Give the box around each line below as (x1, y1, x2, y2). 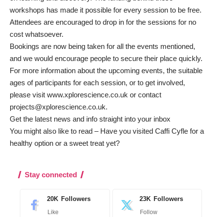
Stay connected (25, 170, 77, 179)
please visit (10, 90, 47, 99)
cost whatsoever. (10, 30, 63, 38)
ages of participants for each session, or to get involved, (10, 78, 185, 87)
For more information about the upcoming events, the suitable (10, 66, 202, 75)
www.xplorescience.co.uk (47, 90, 128, 99)
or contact (128, 90, 161, 99)
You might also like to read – (10, 126, 100, 135)
